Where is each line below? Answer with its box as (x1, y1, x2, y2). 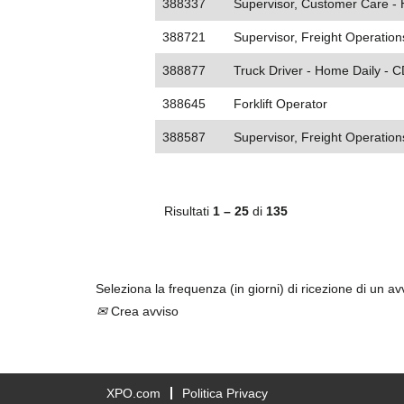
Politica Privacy (182, 386, 268, 400)
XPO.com (106, 386, 161, 400)
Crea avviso (107, 304, 179, 318)
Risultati (164, 204, 213, 218)
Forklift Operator (234, 96, 327, 111)
